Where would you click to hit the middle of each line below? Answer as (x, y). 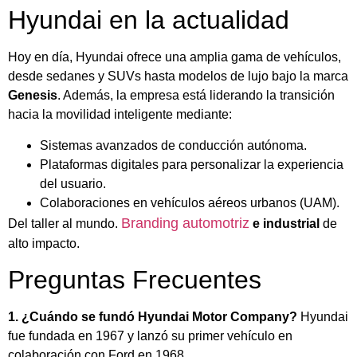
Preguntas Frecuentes (135, 280)
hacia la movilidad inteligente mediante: (120, 115)
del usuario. (73, 183)
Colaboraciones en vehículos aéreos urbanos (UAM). (190, 202)
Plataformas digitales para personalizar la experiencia (192, 164)
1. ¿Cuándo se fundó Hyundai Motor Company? (153, 317)
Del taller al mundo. (65, 223)
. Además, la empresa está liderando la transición (196, 96)
